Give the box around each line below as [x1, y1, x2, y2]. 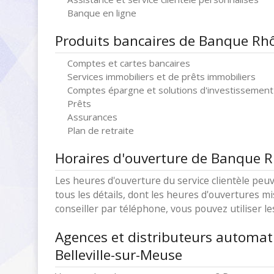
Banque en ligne [67, 7, 136, 19]
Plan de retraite [67, 124, 134, 136]
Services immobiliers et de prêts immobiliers [67, 70, 256, 83]
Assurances [67, 111, 117, 123]
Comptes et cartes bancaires [67, 57, 190, 69]
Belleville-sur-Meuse [55, 245, 182, 264]
